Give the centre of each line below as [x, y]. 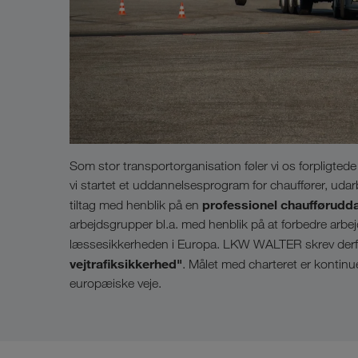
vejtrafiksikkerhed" [126, 264]
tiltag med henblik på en [136, 205]
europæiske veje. [115, 284]
